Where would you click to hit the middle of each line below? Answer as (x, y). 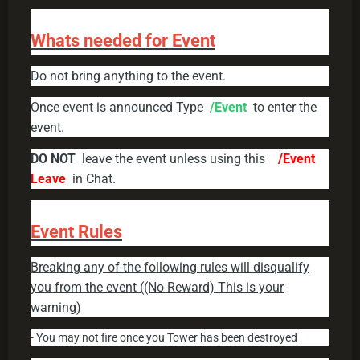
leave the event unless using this (177, 159)
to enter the (285, 108)
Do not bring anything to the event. (128, 76)
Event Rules (76, 232)
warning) (56, 308)
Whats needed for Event (123, 41)
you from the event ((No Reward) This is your (157, 288)
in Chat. (91, 179)
